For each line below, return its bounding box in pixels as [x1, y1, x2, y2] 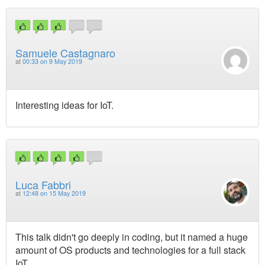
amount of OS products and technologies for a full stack [15, 243, 245, 257]
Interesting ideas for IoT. [15, 98, 114, 112]
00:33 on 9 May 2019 [22, 57, 82, 66]
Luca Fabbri [15, 176, 71, 192]
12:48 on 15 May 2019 [22, 188, 86, 198]
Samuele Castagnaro [15, 45, 115, 61]
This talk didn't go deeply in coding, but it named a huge [15, 230, 248, 244]
